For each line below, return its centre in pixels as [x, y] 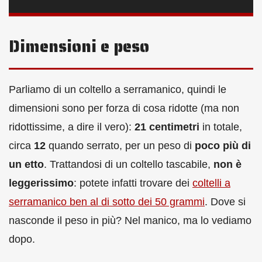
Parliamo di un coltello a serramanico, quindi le [118, 89]
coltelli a [211, 183]
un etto [26, 164]
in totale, [221, 127]
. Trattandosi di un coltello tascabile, [129, 164]
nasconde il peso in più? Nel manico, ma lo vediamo [130, 220]
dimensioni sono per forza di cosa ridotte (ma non [124, 108]
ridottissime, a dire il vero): [72, 127]
